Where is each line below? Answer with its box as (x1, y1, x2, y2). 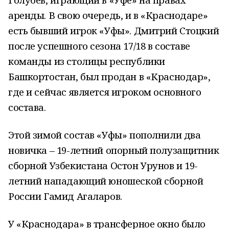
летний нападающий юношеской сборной (8, 174, 203, 187)
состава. (8, 101, 46, 113)
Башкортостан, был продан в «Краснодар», (8, 70, 211, 83)
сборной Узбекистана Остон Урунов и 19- (8, 159, 198, 172)
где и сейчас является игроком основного (8, 85, 201, 98)
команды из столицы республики (8, 55, 165, 67)
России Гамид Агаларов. (8, 190, 122, 202)
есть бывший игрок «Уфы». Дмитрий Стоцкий (8, 24, 219, 37)
